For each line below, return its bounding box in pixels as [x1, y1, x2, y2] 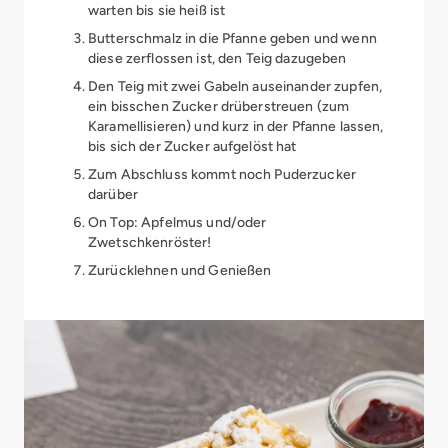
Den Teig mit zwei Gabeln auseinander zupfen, [88, 78, 383, 94]
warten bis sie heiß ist [88, 2, 226, 18]
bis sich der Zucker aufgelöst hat [88, 138, 297, 154]
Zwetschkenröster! [88, 234, 212, 250]
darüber [88, 186, 138, 202]
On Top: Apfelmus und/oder [88, 214, 267, 230]
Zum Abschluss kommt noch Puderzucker [88, 166, 357, 182]
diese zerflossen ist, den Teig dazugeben [88, 50, 347, 66]
